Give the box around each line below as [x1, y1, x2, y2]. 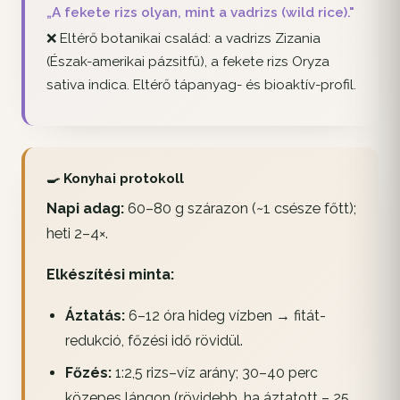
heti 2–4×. [46, 225, 108, 243]
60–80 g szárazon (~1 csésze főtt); [124, 200, 356, 218]
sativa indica [46, 76, 127, 93]
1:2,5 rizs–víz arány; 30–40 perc [111, 364, 318, 381]
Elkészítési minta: [46, 266, 174, 284]
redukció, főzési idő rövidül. [64, 332, 243, 349]
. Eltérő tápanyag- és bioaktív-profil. [127, 76, 356, 93]
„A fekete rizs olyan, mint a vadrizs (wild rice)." [46, 4, 354, 21]
